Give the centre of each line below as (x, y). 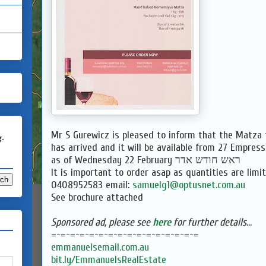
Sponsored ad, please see (102, 222)
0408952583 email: (92, 185)
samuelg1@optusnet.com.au (189, 185)
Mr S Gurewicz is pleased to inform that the (143, 135)
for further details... (211, 222)
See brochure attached (97, 197)
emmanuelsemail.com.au (100, 247)
